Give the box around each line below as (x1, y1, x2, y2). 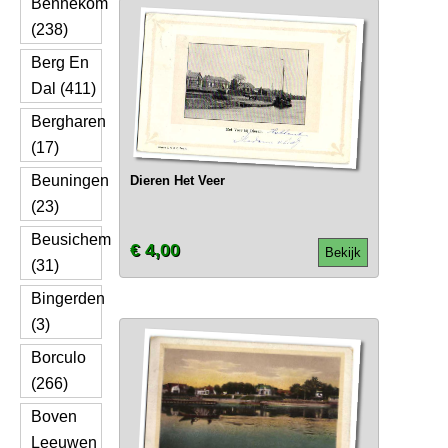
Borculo (31, 349, 86, 366)
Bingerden (31, 290, 105, 307)
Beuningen (31, 172, 109, 189)
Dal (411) (31, 80, 96, 97)
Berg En (31, 54, 89, 71)
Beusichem (31, 231, 111, 248)
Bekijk (324, 245, 361, 260)
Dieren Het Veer (129, 173, 225, 188)
